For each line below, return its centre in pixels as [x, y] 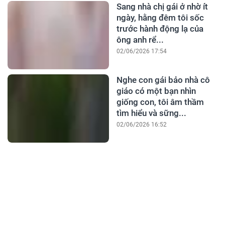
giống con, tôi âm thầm [160, 102]
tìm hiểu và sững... [151, 113]
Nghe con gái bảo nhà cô [163, 80]
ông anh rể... [140, 40]
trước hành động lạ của [160, 29]
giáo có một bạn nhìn [156, 91]
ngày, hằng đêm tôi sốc [160, 18]
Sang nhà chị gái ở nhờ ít [162, 7]
